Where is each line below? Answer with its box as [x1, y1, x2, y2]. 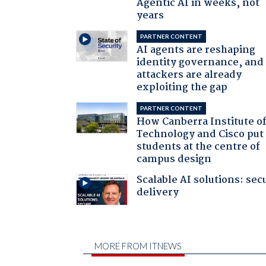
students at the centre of [137, 138, 261, 155]
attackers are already [137, 66, 242, 83]
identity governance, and [137, 54, 264, 71]
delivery [137, 184, 179, 201]
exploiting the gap [137, 79, 228, 96]
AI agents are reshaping [137, 42, 256, 58]
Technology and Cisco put [137, 126, 264, 142]
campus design [137, 151, 212, 167]
